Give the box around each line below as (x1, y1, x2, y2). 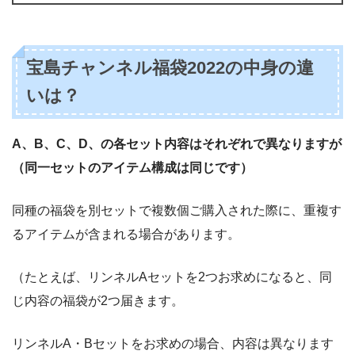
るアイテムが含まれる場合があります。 (12, 227, 240, 242)
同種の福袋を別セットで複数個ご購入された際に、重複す (12, 204, 342, 218)
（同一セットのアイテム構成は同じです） (12, 161, 253, 175)
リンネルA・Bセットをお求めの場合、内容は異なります (12, 337, 334, 351)
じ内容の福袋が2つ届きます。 (12, 294, 184, 308)
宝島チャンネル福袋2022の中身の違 (26, 58, 315, 78)
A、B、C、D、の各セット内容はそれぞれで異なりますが (12, 137, 342, 151)
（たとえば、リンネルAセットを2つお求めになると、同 (12, 270, 332, 284)
